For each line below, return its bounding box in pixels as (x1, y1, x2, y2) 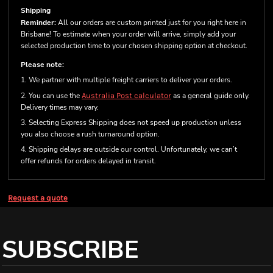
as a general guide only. (171, 91, 250, 101)
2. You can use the (21, 91, 82, 101)
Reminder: (21, 18, 56, 27)
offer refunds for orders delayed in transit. (21, 156, 156, 166)
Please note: (21, 60, 64, 69)
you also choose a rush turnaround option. (21, 129, 160, 139)
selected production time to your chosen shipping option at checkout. (21, 41, 247, 51)
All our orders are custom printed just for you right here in (56, 18, 246, 27)
